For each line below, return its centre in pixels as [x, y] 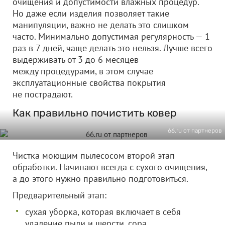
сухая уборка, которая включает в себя [103, 212]
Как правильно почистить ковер [95, 113]
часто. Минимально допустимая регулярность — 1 [111, 36]
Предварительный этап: [60, 195]
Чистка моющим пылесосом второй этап [94, 155]
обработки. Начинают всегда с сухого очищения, [110, 167]
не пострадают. [43, 94]
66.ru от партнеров [195, 131]
